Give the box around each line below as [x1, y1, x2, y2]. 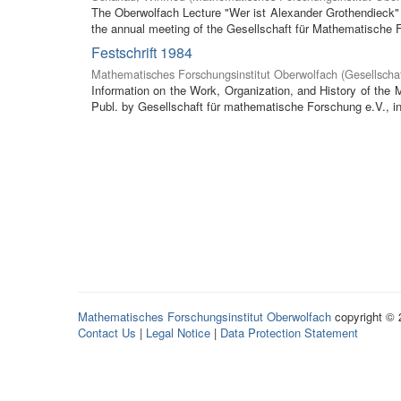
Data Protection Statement [220, 323, 358, 341]
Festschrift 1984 [91, 42, 192, 63]
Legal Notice [146, 323, 210, 341]
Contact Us [78, 323, 136, 341]
